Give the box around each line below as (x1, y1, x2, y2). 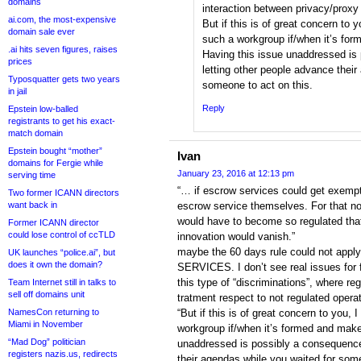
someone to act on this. (202, 79, 313, 92)
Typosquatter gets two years (8, 74, 120, 84)
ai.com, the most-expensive (8, 15, 116, 24)
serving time (8, 170, 56, 180)
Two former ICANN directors (8, 188, 119, 197)
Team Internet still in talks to (8, 277, 116, 287)
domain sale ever (8, 27, 75, 36)
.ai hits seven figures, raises (8, 44, 118, 54)
